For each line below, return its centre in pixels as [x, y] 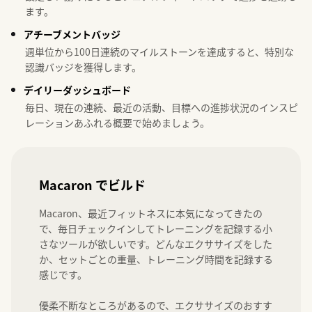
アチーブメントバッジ [72, 34]
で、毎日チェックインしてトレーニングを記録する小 [156, 228]
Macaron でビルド [92, 184]
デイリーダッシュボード [77, 89]
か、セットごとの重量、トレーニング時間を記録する [156, 259]
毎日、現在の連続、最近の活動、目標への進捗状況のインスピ [162, 107]
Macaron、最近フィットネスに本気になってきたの [151, 213]
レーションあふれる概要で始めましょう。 [117, 122]
